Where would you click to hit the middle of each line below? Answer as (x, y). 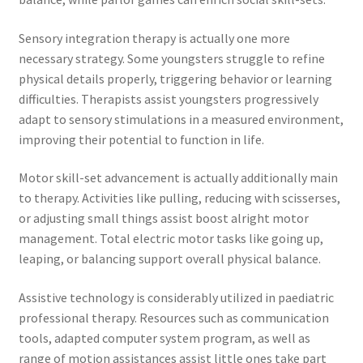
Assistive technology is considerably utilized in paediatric (176, 298)
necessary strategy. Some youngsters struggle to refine (171, 58)
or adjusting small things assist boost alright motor (163, 218)
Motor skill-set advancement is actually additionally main (178, 178)
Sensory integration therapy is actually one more (154, 38)
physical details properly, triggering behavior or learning (175, 78)
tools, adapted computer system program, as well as (164, 338)
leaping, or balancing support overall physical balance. (169, 259)
